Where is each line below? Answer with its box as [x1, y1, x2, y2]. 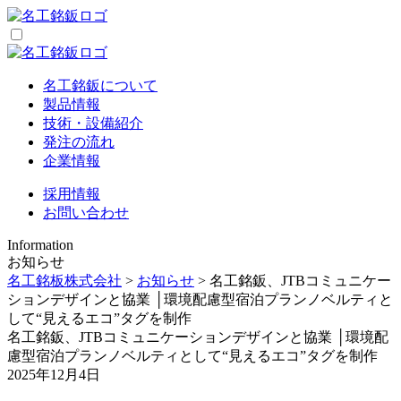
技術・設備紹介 [43, 115, 143, 131]
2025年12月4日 [7, 367, 100, 382]
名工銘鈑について [43, 78, 158, 93]
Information [7, 237, 73, 252]
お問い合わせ [43, 205, 129, 220]
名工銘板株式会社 [7, 273, 122, 288]
